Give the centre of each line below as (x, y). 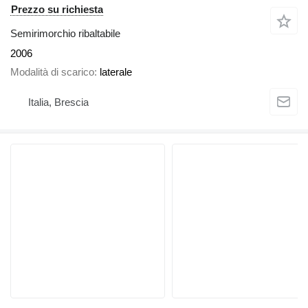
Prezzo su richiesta (57, 10)
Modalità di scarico (52, 71)
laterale (116, 71)
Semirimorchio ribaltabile (65, 34)
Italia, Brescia (58, 102)
